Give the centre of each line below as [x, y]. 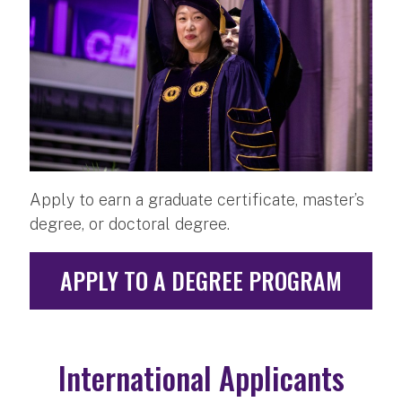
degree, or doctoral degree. [130, 224]
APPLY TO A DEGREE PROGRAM [201, 281]
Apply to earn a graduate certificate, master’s [197, 200]
